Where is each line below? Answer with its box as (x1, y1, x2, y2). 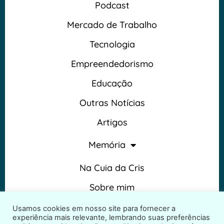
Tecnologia (89, 38, 135, 50)
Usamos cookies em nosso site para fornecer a (12, 204, 175, 213)
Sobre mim (89, 181, 134, 193)
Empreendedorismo (70, 57, 153, 69)
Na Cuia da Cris (79, 161, 144, 173)
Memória (88, 139, 125, 151)
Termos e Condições (69, 200, 154, 212)
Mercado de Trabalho (67, 18, 157, 30)
